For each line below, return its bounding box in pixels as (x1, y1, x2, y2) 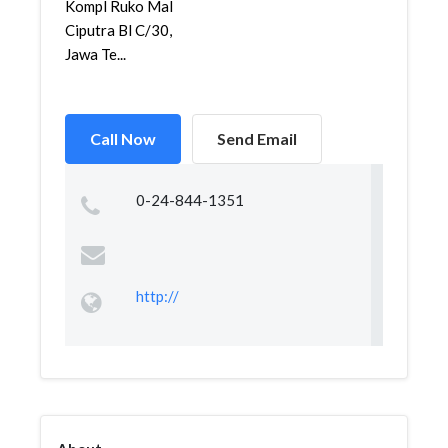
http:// (135, 287, 179, 305)
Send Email (217, 129, 297, 148)
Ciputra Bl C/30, (65, 21, 172, 39)
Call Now (90, 129, 156, 148)
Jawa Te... (65, 45, 126, 63)
